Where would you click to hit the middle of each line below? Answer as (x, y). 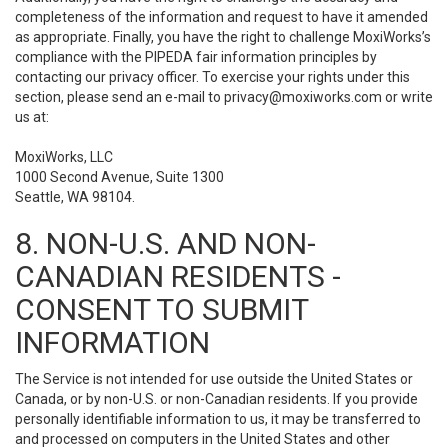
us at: (32, 117)
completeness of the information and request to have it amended (221, 17)
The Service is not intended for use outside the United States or (214, 379)
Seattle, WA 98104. (75, 197)
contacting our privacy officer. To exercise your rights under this (212, 77)
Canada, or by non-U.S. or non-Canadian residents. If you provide (216, 399)
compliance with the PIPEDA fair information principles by (196, 57)
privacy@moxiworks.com (303, 97)
